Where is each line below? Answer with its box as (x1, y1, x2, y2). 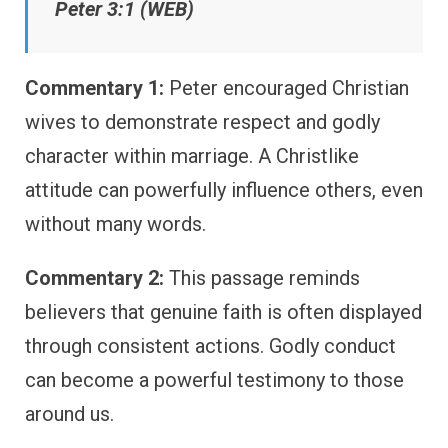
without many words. (25, 211, 206, 236)
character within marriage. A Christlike (25, 143, 359, 168)
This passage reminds (164, 265, 360, 290)
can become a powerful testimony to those (25, 367, 404, 392)
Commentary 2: (25, 265, 164, 290)
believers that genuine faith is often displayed (25, 299, 422, 324)
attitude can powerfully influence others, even (25, 177, 423, 202)
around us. (25, 401, 114, 426)
